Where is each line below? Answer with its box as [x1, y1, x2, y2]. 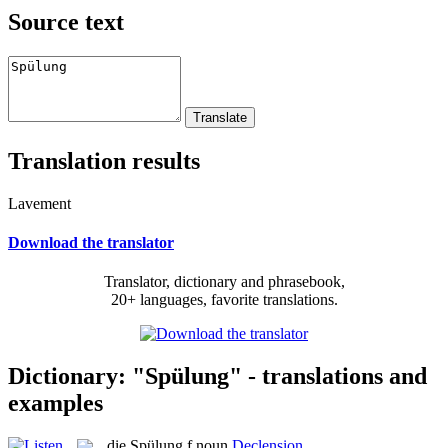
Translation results [8, 147, 200, 174]
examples [8, 389, 103, 416]
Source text [8, 8, 124, 35]
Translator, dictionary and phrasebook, [103, 273, 345, 291]
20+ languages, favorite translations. [110, 291, 338, 309]
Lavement [8, 194, 71, 212]
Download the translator [8, 233, 174, 251]
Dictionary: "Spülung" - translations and [8, 362, 427, 389]
